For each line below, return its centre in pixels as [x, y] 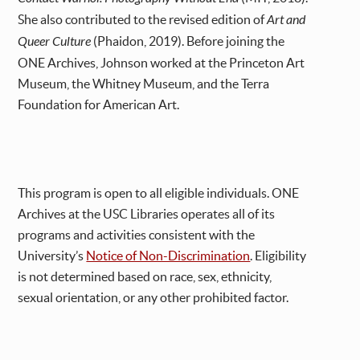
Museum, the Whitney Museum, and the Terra [144, 84]
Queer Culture [55, 42]
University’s [52, 256]
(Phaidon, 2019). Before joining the [188, 41]
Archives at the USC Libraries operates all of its [147, 214]
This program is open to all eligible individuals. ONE [159, 193]
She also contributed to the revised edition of [143, 20]
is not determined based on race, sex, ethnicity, [145, 277]
